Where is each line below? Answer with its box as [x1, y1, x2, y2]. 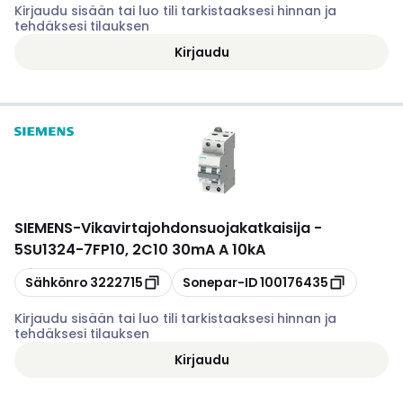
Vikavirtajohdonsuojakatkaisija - [81, 218, 322, 238]
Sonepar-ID [183, 273, 257, 291]
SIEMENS [14, 218, 73, 238]
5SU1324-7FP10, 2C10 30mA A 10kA [14, 239, 265, 260]
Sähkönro [25, 273, 87, 291]
